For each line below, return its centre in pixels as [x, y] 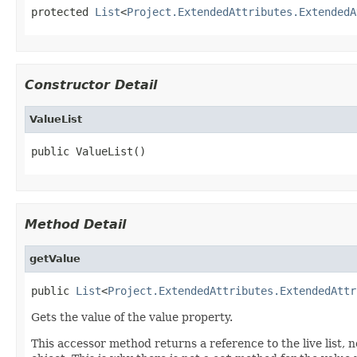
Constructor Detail [91, 84]
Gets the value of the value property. [132, 317]
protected [63, 12]
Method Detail [75, 224]
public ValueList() [88, 151]
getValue [55, 258]
